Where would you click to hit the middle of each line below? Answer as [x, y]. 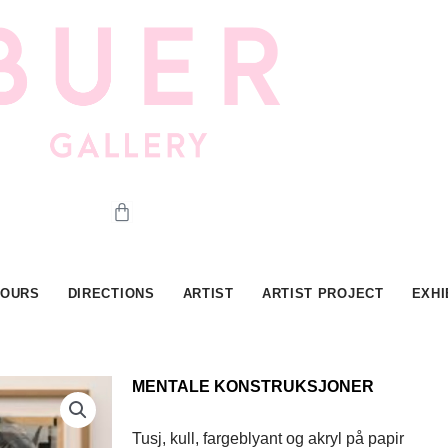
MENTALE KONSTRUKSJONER [253, 386]
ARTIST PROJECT [322, 293]
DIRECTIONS [111, 293]
